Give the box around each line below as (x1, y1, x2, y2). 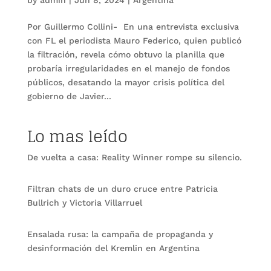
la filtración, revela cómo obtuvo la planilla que (27, 49, 224, 59)
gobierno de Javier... (27, 91, 111, 101)
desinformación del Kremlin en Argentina (27, 243, 200, 253)
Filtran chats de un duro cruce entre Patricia (27, 183, 218, 194)
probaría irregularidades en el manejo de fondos (27, 63, 230, 73)
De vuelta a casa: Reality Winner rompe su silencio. (27, 152, 242, 162)
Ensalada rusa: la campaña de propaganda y (27, 229, 213, 239)
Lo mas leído (27, 122, 128, 151)
